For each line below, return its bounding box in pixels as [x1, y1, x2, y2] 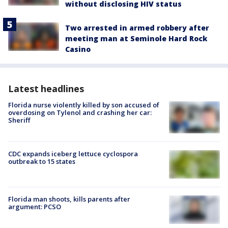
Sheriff [8, 115, 30, 125]
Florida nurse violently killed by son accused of [8, 100, 159, 109]
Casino [65, 44, 91, 54]
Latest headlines [8, 82, 84, 95]
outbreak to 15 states [8, 156, 75, 166]
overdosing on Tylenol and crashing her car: [8, 107, 152, 117]
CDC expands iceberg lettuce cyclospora [8, 149, 138, 158]
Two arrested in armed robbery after [65, 22, 209, 33]
